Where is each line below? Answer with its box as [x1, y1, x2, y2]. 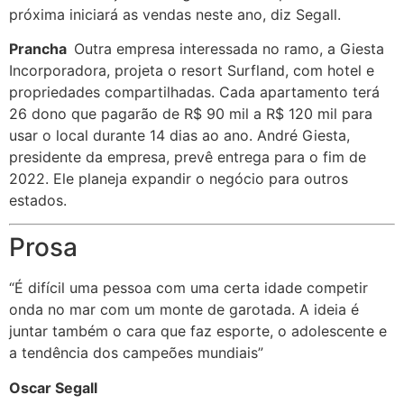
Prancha [9, 39, 74, 58]
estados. [9, 190, 71, 209]
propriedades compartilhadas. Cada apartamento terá [9, 82, 380, 101]
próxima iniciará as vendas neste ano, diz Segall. [9, 5, 345, 23]
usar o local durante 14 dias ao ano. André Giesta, [9, 125, 350, 144]
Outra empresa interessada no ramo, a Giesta [74, 39, 384, 58]
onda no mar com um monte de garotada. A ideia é [9, 300, 359, 319]
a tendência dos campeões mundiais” [9, 344, 272, 363]
